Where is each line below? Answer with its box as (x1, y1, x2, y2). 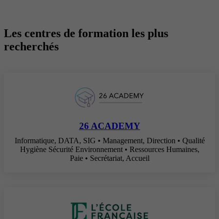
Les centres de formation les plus (4, 26, 168, 40)
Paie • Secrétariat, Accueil (69, 154, 150, 163)
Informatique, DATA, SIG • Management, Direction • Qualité (14, 136, 205, 145)
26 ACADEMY (79, 121, 140, 131)
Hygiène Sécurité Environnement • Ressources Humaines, (20, 145, 199, 154)
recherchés (4, 40, 59, 53)
